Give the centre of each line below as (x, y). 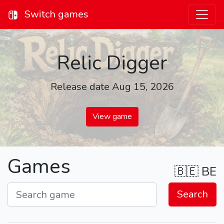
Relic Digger (112, 63)
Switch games (55, 14)
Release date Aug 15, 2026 (112, 87)
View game (112, 117)
